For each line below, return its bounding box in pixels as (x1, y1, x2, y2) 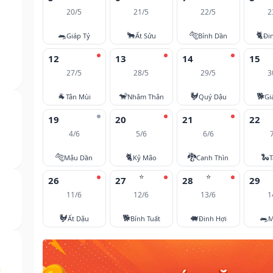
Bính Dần (197, 30, 227, 40)
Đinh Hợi (198, 213, 227, 223)
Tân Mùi (66, 91, 91, 101)
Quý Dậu (198, 91, 227, 101)
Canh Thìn (196, 152, 229, 162)
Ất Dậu (68, 213, 90, 223)
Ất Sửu (135, 30, 156, 40)
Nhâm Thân (127, 91, 164, 101)
